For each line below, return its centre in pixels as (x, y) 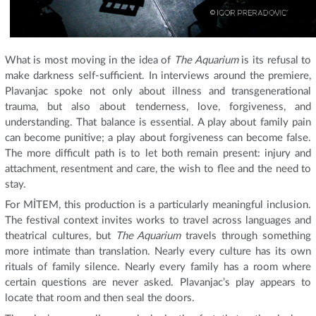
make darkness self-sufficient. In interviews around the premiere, (158, 75)
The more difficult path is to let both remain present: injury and (158, 153)
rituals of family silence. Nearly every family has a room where (158, 267)
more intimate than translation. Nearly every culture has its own (158, 252)
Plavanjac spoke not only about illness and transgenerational (158, 91)
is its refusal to (275, 60)
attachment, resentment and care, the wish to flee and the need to (158, 169)
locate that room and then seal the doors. (99, 298)
